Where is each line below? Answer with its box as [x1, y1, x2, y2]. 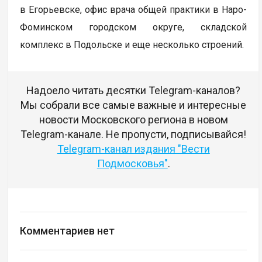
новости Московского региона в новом [39, 113, 228, 126]
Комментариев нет [20, 225, 115, 237]
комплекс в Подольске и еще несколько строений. [20, 39, 244, 51]
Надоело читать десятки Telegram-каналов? [26, 84, 241, 97]
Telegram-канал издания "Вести [57, 143, 210, 156]
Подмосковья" [96, 157, 168, 170]
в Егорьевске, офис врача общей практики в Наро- [20, 4, 247, 16]
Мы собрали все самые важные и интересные [20, 99, 247, 112]
